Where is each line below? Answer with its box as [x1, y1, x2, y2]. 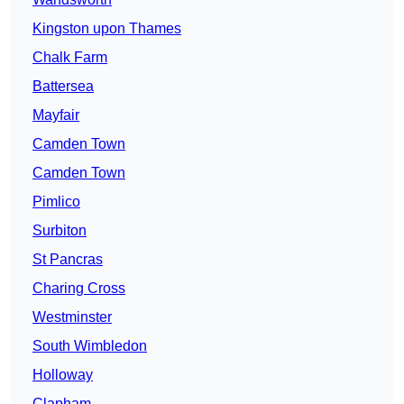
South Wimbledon [32, 337, 147, 353]
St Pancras [32, 251, 103, 267]
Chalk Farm [32, 49, 107, 65]
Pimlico [32, 193, 80, 209]
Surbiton [32, 222, 87, 238]
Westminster [32, 308, 112, 325]
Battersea [32, 78, 94, 94]
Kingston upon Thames [32, 20, 181, 36]
